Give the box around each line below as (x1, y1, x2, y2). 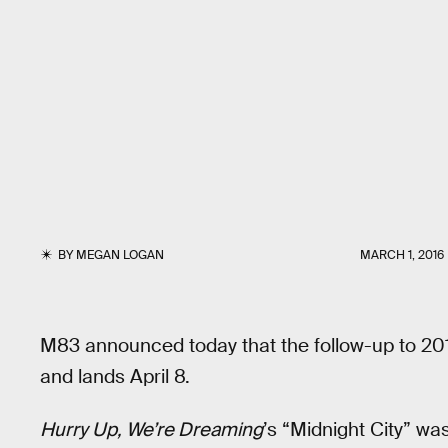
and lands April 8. (40, 364, 190, 389)
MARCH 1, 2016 (360, 247, 444, 263)
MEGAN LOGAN (76, 247, 165, 263)
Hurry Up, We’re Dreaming (40, 416, 263, 442)
